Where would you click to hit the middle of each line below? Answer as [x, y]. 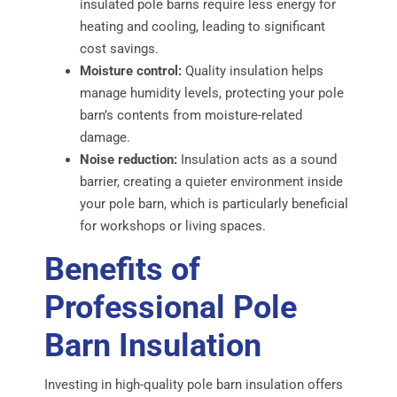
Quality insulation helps [252, 70]
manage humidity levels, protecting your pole [211, 93]
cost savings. [119, 48]
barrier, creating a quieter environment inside [211, 181]
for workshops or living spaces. [172, 226]
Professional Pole [170, 307]
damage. [105, 137]
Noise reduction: [128, 159]
